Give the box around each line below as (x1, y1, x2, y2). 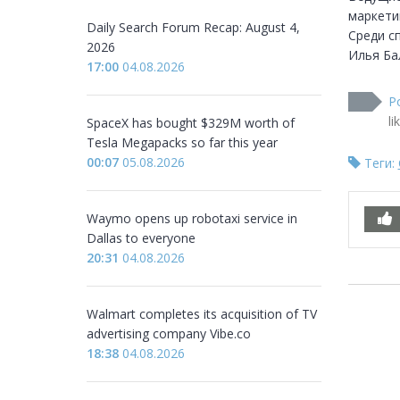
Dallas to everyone (87, 229, 196, 246)
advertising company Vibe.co (87, 325, 251, 342)
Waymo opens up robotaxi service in (87, 210, 297, 227)
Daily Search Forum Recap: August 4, (87, 19, 300, 36)
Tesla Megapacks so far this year (87, 134, 278, 151)
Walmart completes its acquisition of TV (87, 305, 317, 322)
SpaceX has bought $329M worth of (87, 114, 295, 131)
